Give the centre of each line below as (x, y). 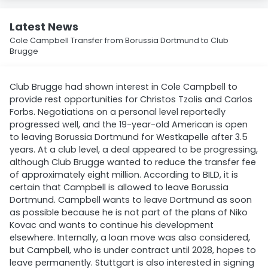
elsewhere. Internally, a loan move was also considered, (130, 237)
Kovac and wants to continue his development (112, 225)
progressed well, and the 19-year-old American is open (129, 124)
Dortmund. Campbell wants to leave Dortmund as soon (131, 200)
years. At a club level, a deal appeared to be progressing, (134, 150)
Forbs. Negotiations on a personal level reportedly (118, 112)
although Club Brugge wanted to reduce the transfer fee (133, 162)
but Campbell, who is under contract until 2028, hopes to (133, 250)
